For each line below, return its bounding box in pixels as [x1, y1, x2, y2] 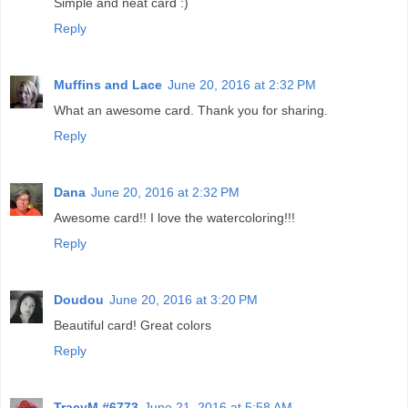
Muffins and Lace [54, 77, 162, 93]
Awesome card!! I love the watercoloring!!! [54, 210, 295, 226]
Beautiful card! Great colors [54, 318, 211, 333]
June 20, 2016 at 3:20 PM [109, 292, 258, 308]
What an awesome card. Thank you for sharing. [54, 103, 328, 118]
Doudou [54, 292, 104, 308]
